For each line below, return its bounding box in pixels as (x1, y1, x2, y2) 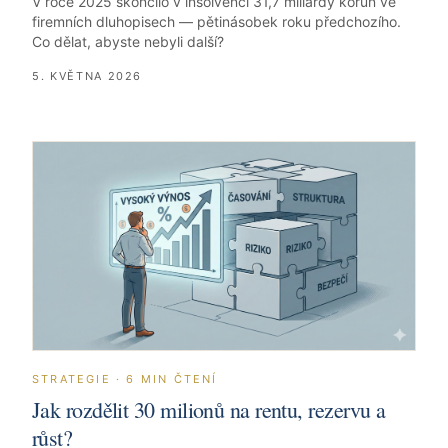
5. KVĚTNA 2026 (32, 68, 143, 83)
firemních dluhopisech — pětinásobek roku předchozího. (32, 12, 401, 30)
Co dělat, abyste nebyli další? (32, 32, 224, 50)
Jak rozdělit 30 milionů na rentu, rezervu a (32, 394, 386, 424)
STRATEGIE (32, 371, 111, 386)
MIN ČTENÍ (135, 371, 218, 386)
